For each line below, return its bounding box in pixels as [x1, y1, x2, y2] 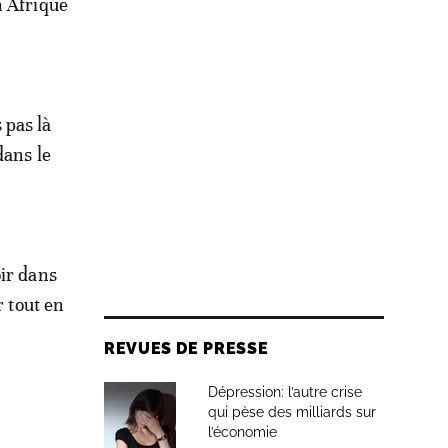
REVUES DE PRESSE [104, 339, 269, 358]
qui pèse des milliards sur [208, 404, 376, 420]
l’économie [208, 424, 277, 440]
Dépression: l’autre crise [208, 384, 362, 400]
